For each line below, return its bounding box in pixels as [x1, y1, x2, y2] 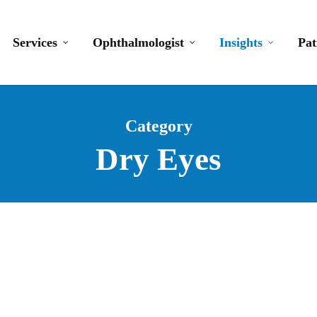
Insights [219, 35, 263, 50]
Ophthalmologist [93, 35, 184, 50]
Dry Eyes [96, 142, 221, 177]
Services [13, 35, 57, 50]
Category [125, 117, 192, 135]
